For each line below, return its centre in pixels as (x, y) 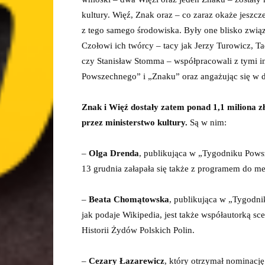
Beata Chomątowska (129, 199)
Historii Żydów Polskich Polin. (138, 230)
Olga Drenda (114, 153)
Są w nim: (207, 122)
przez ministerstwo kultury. (135, 122)
